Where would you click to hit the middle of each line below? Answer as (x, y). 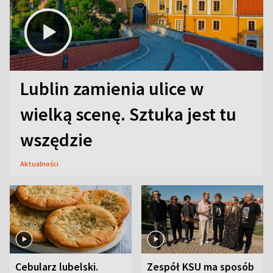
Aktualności (39, 163)
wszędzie (56, 139)
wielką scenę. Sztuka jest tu (128, 114)
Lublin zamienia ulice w (112, 88)
